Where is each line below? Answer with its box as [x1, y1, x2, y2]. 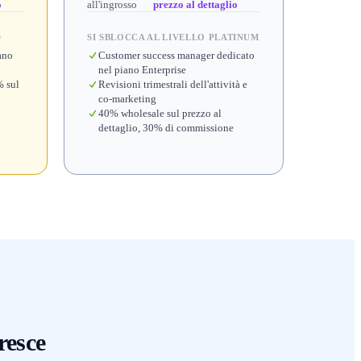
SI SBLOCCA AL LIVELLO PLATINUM [87, 32, 259, 42]
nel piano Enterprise [98, 64, 186, 76]
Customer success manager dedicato [98, 49, 255, 61]
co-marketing [98, 93, 156, 105]
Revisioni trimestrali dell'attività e [98, 78, 247, 90]
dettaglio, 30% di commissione [98, 122, 234, 134]
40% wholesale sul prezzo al [98, 107, 222, 119]
